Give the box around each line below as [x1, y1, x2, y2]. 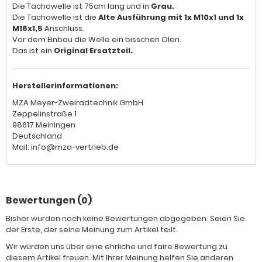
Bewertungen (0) [6, 194, 92, 207]
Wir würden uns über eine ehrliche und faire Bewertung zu [6, 241, 227, 252]
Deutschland [12, 130, 62, 142]
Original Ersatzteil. [54, 45, 133, 56]
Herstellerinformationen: [12, 80, 118, 91]
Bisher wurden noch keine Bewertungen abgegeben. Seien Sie [6, 213, 245, 224]
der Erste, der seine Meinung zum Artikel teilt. [6, 224, 178, 235]
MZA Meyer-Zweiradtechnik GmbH [12, 97, 143, 108]
